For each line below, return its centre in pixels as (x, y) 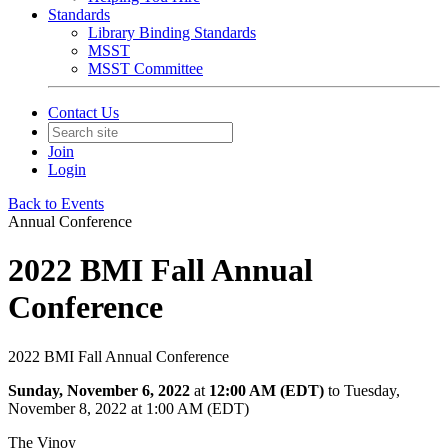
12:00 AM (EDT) (266, 390)
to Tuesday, (364, 390)
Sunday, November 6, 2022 (99, 390)
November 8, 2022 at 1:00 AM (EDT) (128, 408)
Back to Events (56, 203)
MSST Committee (145, 68)
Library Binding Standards (172, 32)
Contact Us (83, 112)
